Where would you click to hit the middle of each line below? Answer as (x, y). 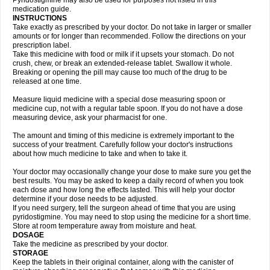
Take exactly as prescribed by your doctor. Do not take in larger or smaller (132, 27)
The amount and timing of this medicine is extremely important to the (124, 136)
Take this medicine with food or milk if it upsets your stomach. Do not (123, 54)
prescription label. (42, 45)
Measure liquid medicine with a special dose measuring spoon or (119, 99)
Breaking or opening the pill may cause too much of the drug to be (120, 72)
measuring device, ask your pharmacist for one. (90, 118)
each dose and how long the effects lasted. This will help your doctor (124, 190)
